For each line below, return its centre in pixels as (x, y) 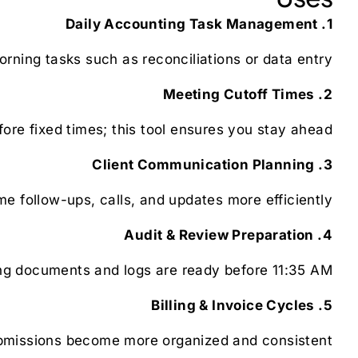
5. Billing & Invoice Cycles (328, 305)
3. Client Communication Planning (328, 164)
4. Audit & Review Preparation (327, 235)
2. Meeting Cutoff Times (328, 94)
